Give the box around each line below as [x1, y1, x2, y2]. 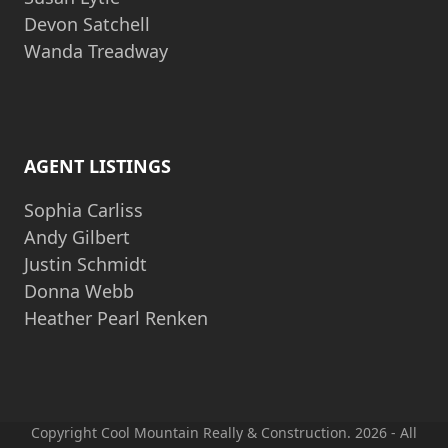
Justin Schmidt [23, 251, 147, 276]
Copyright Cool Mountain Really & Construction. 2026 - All [30, 422, 417, 442]
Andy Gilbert [23, 224, 130, 249]
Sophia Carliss [23, 197, 143, 222]
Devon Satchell [23, 11, 150, 36]
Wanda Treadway [23, 38, 168, 63]
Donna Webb [23, 278, 134, 303]
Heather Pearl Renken [23, 305, 208, 330]
